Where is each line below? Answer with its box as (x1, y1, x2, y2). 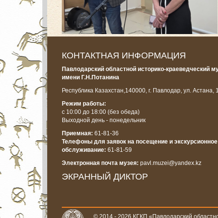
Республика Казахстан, (62, 87, 125, 94)
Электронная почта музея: (62, 160, 140, 166)
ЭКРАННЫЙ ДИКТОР (62, 172, 148, 182)
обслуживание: (62, 146, 106, 153)
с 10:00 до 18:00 (62, 109, 108, 115)
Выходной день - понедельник (62, 117, 145, 124)
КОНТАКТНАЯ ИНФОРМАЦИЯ (62, 51, 186, 60)
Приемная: (62, 130, 93, 137)
